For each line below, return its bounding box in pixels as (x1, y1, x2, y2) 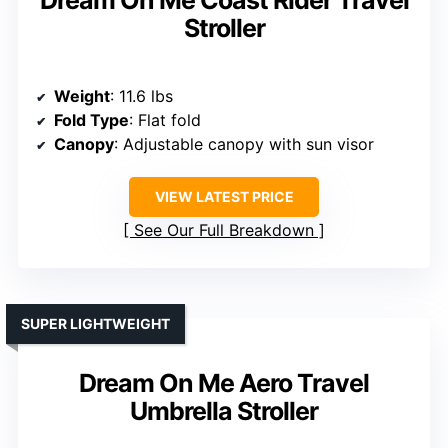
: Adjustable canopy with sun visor (114, 134, 374, 155)
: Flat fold (129, 110, 201, 131)
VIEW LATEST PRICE (154, 188, 294, 206)
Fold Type (54, 110, 129, 131)
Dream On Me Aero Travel (79, 368, 369, 399)
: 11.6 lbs (110, 86, 173, 107)
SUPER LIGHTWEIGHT (21, 315, 170, 333)
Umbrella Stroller (130, 396, 318, 427)
